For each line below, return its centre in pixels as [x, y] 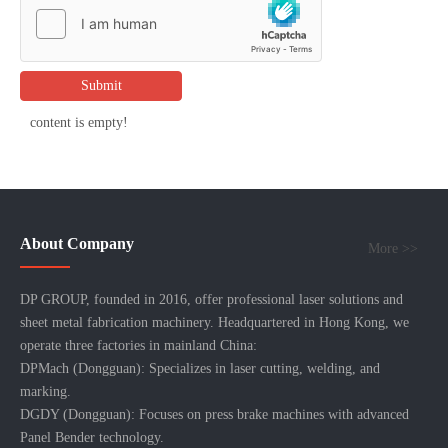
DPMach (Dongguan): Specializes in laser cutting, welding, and [200, 368]
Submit [101, 85]
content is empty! [79, 122]
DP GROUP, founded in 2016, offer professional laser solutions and [211, 299]
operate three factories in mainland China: [138, 345]
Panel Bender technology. [92, 437]
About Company [77, 243]
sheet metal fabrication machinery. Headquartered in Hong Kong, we [214, 322]
